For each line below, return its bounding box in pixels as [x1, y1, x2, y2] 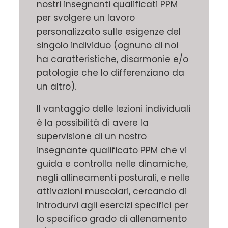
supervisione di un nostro [37, 130, 147, 143]
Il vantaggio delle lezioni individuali [37, 103, 190, 116]
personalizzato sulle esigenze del [37, 25, 181, 38]
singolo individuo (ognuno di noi [37, 39, 178, 52]
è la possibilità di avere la [37, 117, 149, 129]
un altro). [37, 80, 76, 93]
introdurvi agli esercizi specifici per [37, 199, 188, 212]
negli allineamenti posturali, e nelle [37, 172, 190, 184]
